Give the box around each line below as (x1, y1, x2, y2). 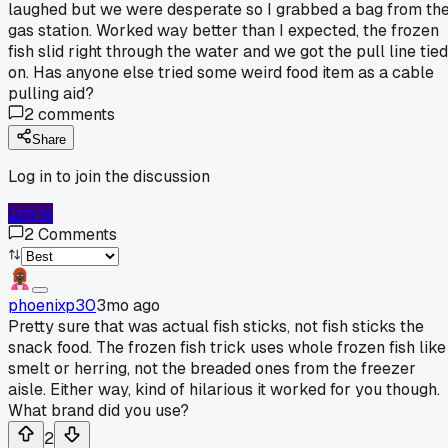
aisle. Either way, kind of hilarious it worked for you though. (8, 378, 440, 400)
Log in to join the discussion (8, 165, 210, 187)
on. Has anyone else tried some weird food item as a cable (8, 61, 434, 83)
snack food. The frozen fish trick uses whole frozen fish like (8, 336, 446, 358)
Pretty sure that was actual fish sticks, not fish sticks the (8, 315, 424, 337)
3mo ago (96, 294, 160, 316)
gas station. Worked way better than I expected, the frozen (8, 19, 439, 41)
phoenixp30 (8, 294, 96, 316)
